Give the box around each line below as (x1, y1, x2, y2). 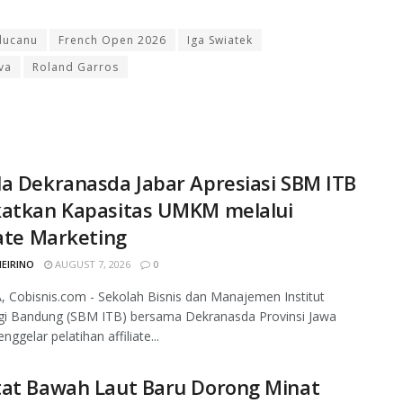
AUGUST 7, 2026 (52, 257, 130, 272)
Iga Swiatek (187, 32, 253, 49)
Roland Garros (32, 59, 119, 76)
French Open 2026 (58, 32, 166, 49)
